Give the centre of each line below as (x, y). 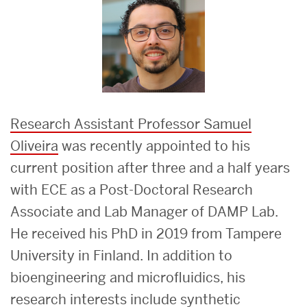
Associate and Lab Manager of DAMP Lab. (144, 211)
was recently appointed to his (154, 146)
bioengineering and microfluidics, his (128, 277)
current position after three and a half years (150, 168)
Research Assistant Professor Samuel (131, 124)
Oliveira (34, 146)
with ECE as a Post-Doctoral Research (132, 189)
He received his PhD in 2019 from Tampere (146, 233)
